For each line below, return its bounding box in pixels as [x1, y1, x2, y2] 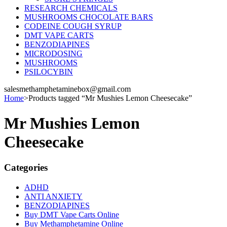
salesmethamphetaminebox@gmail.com [4, 85, 131, 94]
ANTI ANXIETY [24, 192, 83, 201]
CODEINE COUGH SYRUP [24, 22, 122, 31]
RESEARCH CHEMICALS [24, 4, 118, 13]
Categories [4, 162, 48, 173]
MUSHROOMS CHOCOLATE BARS [24, 13, 153, 22]
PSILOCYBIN [24, 67, 73, 77]
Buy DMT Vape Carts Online [24, 210, 119, 219]
